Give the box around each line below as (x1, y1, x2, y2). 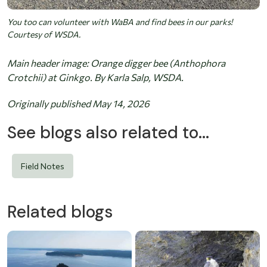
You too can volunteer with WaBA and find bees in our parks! (7, 17, 232, 27)
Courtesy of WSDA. (7, 29, 80, 40)
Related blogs (7, 201, 113, 223)
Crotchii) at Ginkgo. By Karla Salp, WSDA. (7, 72, 185, 83)
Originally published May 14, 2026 (7, 98, 150, 110)
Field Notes (21, 161, 64, 172)
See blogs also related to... (7, 122, 209, 144)
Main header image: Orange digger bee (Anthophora (7, 57, 225, 69)
